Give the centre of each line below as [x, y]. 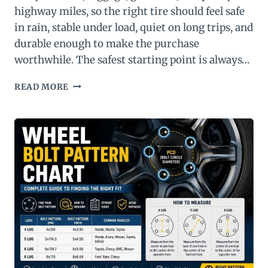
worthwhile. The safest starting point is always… [132, 60]
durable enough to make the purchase [107, 43]
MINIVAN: [90, 121]
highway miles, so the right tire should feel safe [130, 11]
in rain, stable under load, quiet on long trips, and [134, 27]
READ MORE [42, 87]
